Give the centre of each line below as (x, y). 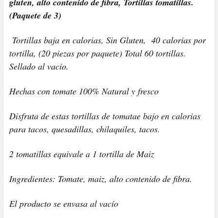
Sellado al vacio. (40, 66)
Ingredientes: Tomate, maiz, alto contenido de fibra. (101, 178)
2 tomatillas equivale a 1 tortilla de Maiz (82, 154)
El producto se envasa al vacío (64, 203)
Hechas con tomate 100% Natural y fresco (84, 91)
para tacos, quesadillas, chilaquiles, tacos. (85, 129)
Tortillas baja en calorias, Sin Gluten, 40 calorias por (108, 40)
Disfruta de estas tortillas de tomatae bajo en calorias (105, 116)
